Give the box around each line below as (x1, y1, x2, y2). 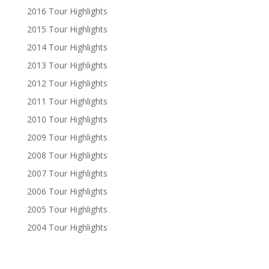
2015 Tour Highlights (26, 23, 107, 35)
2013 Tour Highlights (26, 59, 107, 71)
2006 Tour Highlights (26, 186, 107, 198)
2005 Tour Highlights (26, 204, 107, 216)
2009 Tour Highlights (26, 131, 107, 144)
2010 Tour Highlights (26, 113, 107, 125)
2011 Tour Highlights (26, 95, 107, 107)
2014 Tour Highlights (26, 41, 107, 53)
